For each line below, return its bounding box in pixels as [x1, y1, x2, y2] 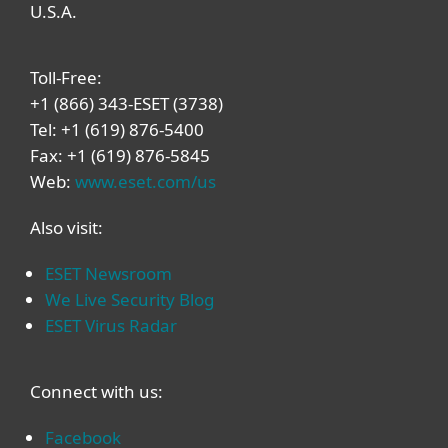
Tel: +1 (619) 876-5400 [30, 118, 204, 141]
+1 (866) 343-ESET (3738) [30, 92, 223, 115]
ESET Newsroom [45, 262, 172, 285]
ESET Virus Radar [45, 314, 177, 337]
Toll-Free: [30, 66, 106, 89]
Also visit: [30, 216, 103, 239]
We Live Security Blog [45, 288, 214, 311]
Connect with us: [30, 380, 163, 403]
